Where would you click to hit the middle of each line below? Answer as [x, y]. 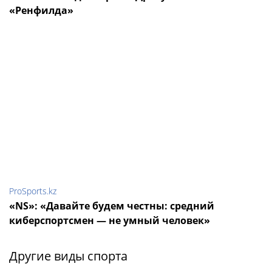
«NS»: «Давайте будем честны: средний [112, 206]
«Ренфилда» [41, 11]
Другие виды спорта [68, 256]
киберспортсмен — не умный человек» [110, 221]
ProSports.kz [33, 191]
